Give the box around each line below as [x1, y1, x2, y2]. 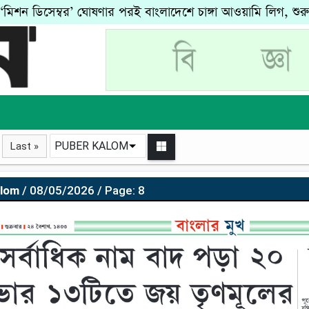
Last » [10, 140, 39, 152]
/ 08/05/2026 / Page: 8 [21, 183, 145, 197]
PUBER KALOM [54, 139, 128, 152]
